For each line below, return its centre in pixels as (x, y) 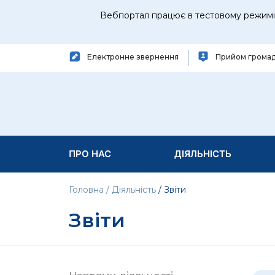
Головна (87, 190)
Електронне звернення (133, 56)
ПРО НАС (90, 154)
